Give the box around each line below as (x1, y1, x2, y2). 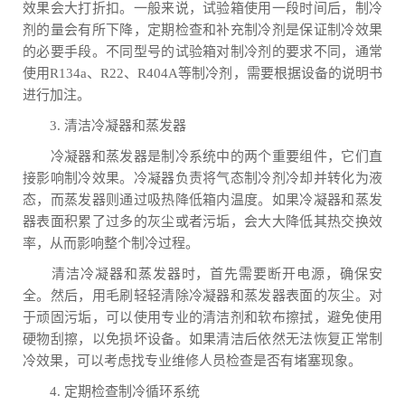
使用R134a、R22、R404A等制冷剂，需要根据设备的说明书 (23, 66, 382, 80)
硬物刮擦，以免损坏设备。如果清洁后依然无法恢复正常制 (23, 332, 382, 346)
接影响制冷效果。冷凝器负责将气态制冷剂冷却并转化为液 (23, 171, 382, 185)
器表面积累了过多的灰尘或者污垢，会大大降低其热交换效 (23, 214, 382, 229)
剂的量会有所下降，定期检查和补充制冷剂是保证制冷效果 (23, 23, 382, 37)
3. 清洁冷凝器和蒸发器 (23, 118, 186, 133)
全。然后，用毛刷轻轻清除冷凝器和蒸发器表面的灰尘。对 (23, 288, 382, 303)
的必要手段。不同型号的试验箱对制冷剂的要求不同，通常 (23, 44, 382, 59)
